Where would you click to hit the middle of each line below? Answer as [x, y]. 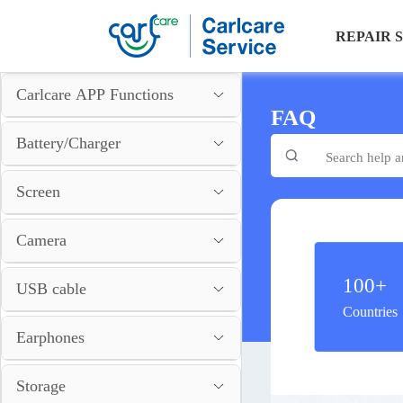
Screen [38, 192]
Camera [41, 240]
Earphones [50, 337]
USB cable [51, 289]
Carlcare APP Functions [95, 94]
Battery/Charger [68, 143]
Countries [370, 312]
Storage [41, 386]
